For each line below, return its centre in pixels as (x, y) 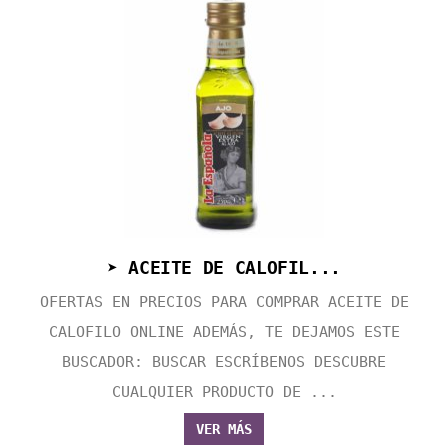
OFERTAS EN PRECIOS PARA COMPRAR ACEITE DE (224, 302)
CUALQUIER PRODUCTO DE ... (224, 392)
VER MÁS (224, 429)
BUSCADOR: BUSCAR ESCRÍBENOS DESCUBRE (224, 362)
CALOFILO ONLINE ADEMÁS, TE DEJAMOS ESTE (224, 332)
